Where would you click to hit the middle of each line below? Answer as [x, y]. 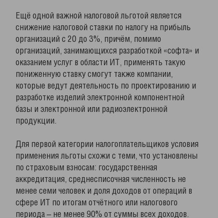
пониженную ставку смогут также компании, [94, 74]
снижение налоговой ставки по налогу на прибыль [103, 28]
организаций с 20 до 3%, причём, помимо [88, 39]
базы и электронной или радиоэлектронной [91, 109]
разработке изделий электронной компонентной [100, 98]
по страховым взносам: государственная [86, 168]
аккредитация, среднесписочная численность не [101, 180]
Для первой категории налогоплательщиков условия [107, 145]
